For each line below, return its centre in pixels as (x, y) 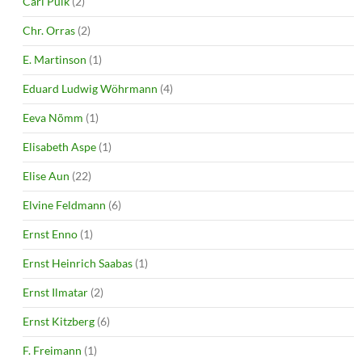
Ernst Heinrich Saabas (78, 263)
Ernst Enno (50, 234)
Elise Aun (46, 175)
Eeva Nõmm (53, 117)
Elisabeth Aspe (59, 146)
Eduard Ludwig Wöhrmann (90, 88)
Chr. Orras (49, 30)
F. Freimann (52, 350)
